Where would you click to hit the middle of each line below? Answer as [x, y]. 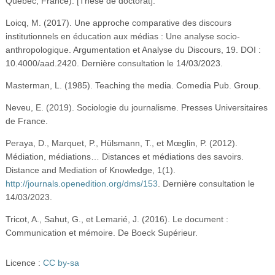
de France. [26, 121]
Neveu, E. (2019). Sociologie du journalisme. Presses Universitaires [136, 107]
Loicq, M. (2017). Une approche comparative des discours [118, 22]
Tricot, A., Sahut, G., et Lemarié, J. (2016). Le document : [117, 219]
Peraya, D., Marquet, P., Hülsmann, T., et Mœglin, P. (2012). [121, 143]
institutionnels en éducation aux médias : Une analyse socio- [122, 36]
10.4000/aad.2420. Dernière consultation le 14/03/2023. [114, 63]
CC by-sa [61, 262]
